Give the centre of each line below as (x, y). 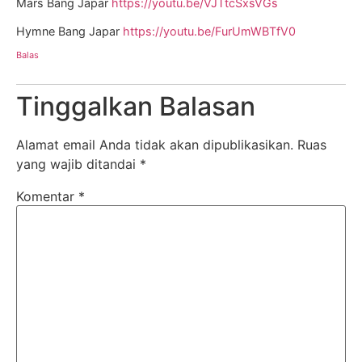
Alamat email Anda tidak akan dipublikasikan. (155, 145)
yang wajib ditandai (78, 164)
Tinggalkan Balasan (136, 107)
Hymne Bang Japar (69, 32)
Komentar (47, 197)
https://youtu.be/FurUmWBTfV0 (209, 32)
